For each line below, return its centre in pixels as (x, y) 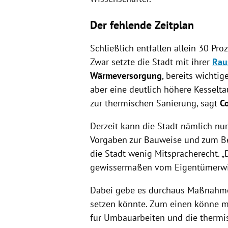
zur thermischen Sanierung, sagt (155, 103)
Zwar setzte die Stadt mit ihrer (151, 62)
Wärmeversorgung (126, 75)
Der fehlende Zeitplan (142, 25)
